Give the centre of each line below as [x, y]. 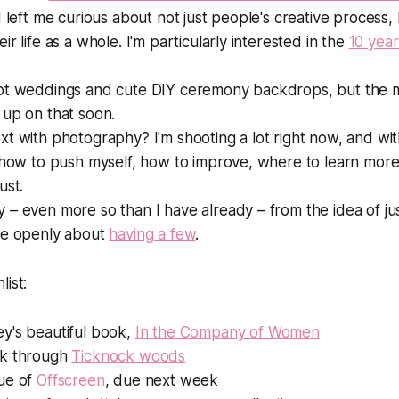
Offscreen [71, 381]
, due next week [162, 381]
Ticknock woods [129, 357]
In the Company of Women [227, 333]
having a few [152, 235]
